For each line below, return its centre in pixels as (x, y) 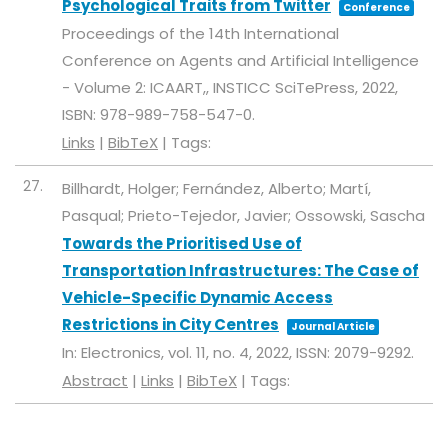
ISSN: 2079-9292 (353, 353)
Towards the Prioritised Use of (182, 244)
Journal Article (333, 327)
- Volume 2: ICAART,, (137, 88)
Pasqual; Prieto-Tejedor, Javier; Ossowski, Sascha (243, 216)
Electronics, (124, 353)
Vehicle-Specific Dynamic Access (197, 298)
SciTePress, (318, 88)
